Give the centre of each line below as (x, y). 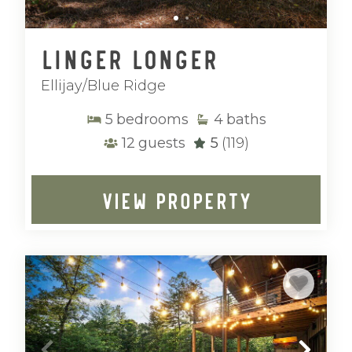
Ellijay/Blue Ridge (103, 86)
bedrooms (152, 119)
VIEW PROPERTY (176, 200)
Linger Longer (129, 58)
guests (162, 143)
